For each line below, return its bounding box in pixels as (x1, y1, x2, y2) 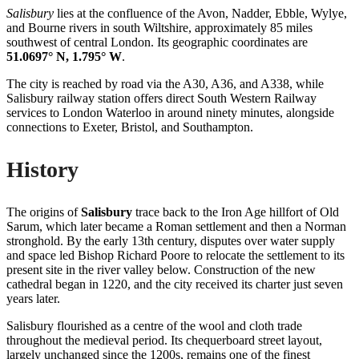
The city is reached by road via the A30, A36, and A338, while (6, 76, 324, 91)
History (6, 156, 79, 182)
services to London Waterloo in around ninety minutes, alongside (6, 105, 334, 119)
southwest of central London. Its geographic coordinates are (6, 34, 308, 49)
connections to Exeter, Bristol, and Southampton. (6, 119, 253, 134)
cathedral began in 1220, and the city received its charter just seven (6, 276, 343, 291)
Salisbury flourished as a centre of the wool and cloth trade (6, 318, 302, 333)
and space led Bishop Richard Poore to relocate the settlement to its (6, 248, 345, 262)
